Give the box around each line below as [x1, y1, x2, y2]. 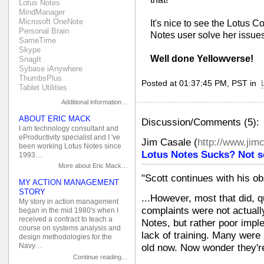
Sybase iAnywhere [19, 64, 82, 74]
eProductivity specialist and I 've [19, 133, 120, 141]
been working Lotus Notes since [19, 141, 121, 150]
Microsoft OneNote [19, 17, 83, 27]
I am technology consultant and [19, 124, 118, 132]
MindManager [19, 8, 65, 17]
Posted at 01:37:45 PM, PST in [141, 78, 261, 88]
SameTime [19, 36, 56, 45]
